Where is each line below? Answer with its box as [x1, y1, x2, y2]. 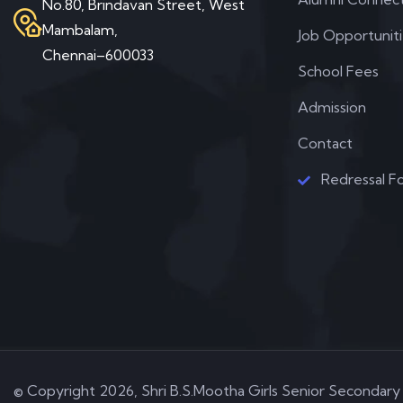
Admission [298, 98, 367, 116]
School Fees [298, 62, 380, 80]
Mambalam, [42, 21, 118, 39]
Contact [298, 134, 354, 152]
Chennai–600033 [42, 46, 154, 64]
